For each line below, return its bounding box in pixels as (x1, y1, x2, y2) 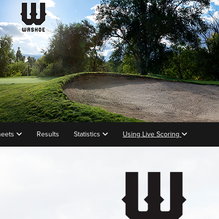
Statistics (74, 130, 102, 138)
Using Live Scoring (123, 130, 181, 138)
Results (37, 130, 59, 138)
